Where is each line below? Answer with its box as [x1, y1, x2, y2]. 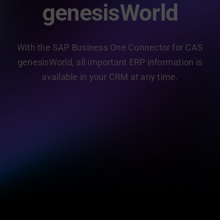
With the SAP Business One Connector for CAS [17, 42, 203, 53]
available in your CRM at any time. [42, 72, 178, 82]
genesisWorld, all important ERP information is [17, 57, 203, 67]
